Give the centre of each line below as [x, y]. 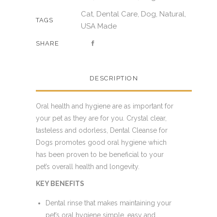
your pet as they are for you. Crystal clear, [101, 118]
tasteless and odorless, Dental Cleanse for [102, 130]
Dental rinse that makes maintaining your [108, 203]
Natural [172, 14]
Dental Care [117, 14]
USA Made [99, 26]
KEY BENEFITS [60, 184]
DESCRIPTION [114, 78]
